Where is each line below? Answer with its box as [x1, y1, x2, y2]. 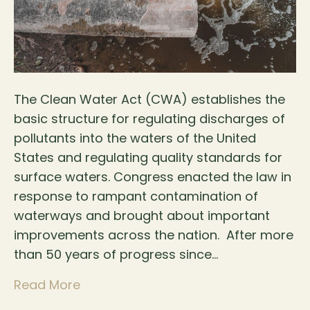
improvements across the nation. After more [14, 226, 293, 244]
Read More [14, 276, 80, 294]
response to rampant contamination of [14, 188, 258, 206]
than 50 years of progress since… [14, 246, 218, 264]
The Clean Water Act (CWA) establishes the [14, 91, 285, 109]
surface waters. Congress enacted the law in [14, 168, 291, 186]
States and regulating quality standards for [14, 149, 282, 167]
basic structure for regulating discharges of [14, 110, 285, 128]
